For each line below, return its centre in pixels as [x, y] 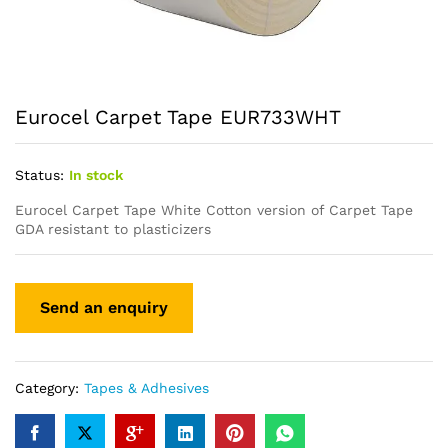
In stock [96, 174]
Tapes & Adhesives [146, 388]
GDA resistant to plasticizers [113, 228]
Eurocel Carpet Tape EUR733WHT [178, 116]
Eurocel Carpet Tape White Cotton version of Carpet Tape [214, 209]
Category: [49, 388]
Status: [39, 174]
